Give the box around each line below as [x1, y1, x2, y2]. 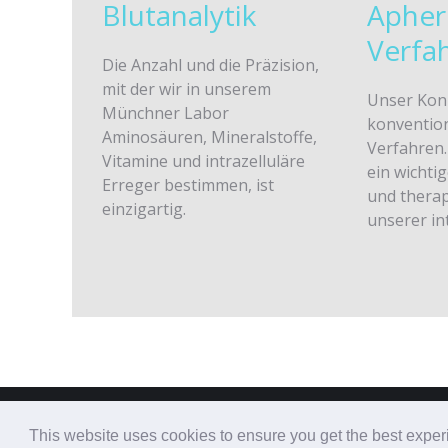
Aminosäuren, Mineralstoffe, [102, 126, 317, 148]
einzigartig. [102, 198, 186, 220]
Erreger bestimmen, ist [102, 174, 274, 196]
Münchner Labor [102, 102, 229, 124]
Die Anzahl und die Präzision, [102, 54, 319, 76]
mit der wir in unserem [102, 78, 271, 100]
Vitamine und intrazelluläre [102, 150, 305, 172]
